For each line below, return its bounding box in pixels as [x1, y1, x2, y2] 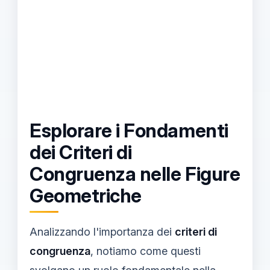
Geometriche [30, 184, 142, 207]
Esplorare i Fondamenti [30, 119, 228, 142]
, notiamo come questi [90, 244, 201, 257]
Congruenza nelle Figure [30, 163, 240, 186]
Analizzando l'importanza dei [30, 225, 175, 238]
